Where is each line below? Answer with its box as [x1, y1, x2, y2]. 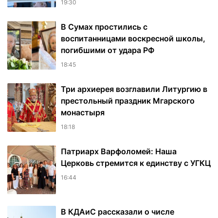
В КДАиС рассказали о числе [61, 207, 174, 217]
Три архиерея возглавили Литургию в [61, 84, 207, 94]
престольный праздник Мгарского [61, 96, 195, 106]
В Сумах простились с [61, 22, 147, 32]
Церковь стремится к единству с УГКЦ [61, 158, 211, 168]
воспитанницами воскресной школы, [61, 34, 205, 44]
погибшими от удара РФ [61, 45, 154, 55]
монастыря [61, 108, 105, 118]
